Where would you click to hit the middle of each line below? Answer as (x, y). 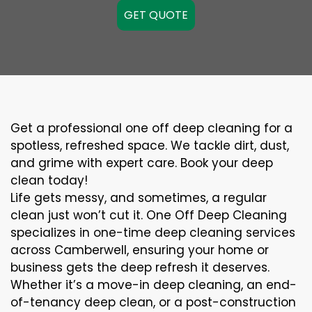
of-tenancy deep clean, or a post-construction (153, 302)
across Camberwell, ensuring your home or (140, 250)
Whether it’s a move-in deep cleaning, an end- (154, 285)
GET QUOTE (156, 15)
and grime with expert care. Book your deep (142, 163)
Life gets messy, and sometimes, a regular (139, 198)
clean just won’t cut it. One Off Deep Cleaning (149, 215)
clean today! (49, 180)
